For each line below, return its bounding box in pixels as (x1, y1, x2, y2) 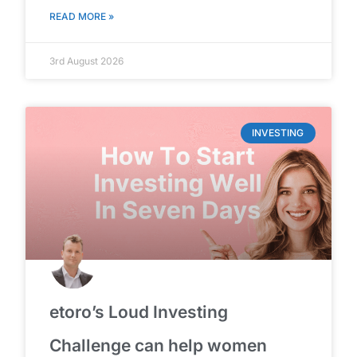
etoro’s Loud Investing (49, 301, 229, 322)
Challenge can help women (49, 335, 268, 355)
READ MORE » (49, 10, 115, 23)
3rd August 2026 (49, 55, 124, 68)
